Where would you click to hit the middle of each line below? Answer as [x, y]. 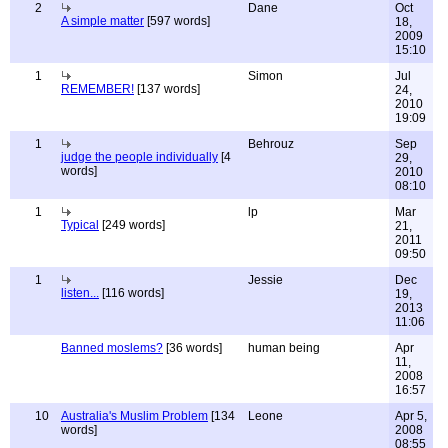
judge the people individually [139, 157]
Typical [80, 225]
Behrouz [271, 144]
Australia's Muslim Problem [134, 416]
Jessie [265, 280]
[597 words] [177, 21]
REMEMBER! [97, 89]
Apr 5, [411, 416]
